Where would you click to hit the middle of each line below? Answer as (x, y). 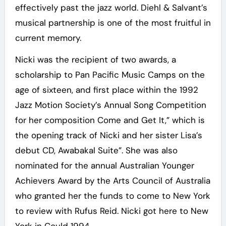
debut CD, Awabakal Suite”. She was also (96, 151)
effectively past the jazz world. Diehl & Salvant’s (111, 8)
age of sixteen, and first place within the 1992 (106, 90)
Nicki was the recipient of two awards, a (95, 60)
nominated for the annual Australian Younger (104, 166)
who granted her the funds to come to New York (112, 196)
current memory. (48, 38)
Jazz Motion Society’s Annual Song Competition (110, 105)
